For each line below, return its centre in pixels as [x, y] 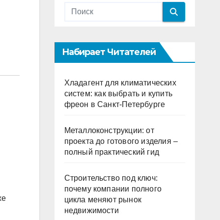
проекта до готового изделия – [121, 141]
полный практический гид [112, 152]
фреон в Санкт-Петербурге [115, 104]
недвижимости [91, 210]
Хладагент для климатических [120, 83]
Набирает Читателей [109, 52]
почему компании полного [113, 189]
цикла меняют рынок [103, 200]
